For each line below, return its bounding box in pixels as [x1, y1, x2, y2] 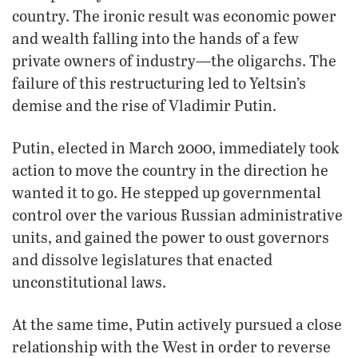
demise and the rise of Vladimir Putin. [12, 94, 276, 115]
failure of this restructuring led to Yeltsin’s [12, 72, 306, 93]
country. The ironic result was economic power [12, 5, 336, 26]
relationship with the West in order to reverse [12, 336, 331, 356]
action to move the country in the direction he [12, 159, 328, 180]
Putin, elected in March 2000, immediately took [12, 137, 340, 157]
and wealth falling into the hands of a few [12, 27, 299, 48]
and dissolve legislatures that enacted [12, 249, 272, 269]
